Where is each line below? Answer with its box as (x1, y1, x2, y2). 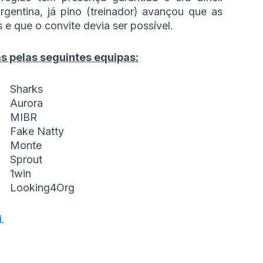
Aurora (10, 97, 43, 110)
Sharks (10, 83, 43, 96)
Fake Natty (10, 125, 64, 138)
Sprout (10, 153, 42, 166)
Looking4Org (10, 181, 75, 194)
